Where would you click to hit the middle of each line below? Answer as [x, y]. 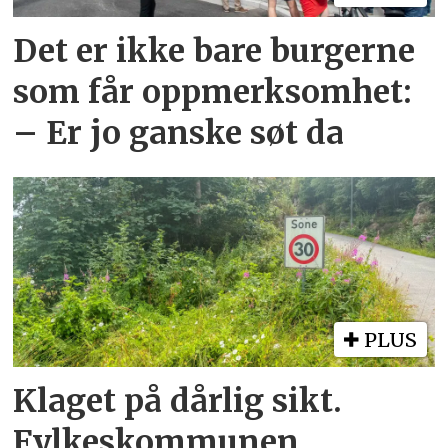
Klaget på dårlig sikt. [178, 401]
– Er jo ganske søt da [179, 133]
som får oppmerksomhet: [213, 92]
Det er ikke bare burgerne [214, 51]
